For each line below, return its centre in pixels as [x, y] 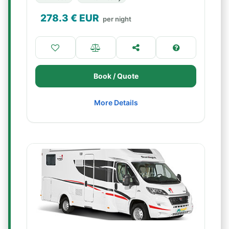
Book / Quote [116, 76]
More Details [116, 102]
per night [117, 19]
